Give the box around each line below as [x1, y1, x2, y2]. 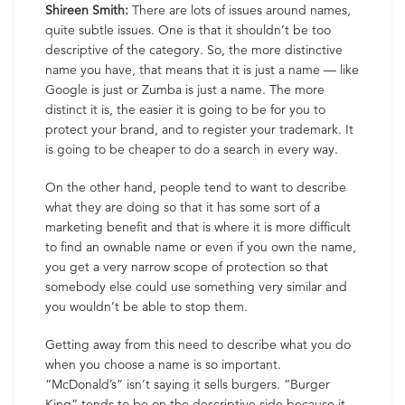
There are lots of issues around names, [128, 2, 351, 18]
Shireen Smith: [45, 2, 128, 18]
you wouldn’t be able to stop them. [45, 298, 248, 315]
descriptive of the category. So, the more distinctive [45, 42, 343, 58]
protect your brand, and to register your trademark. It [45, 121, 353, 137]
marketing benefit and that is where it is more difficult [45, 219, 351, 235]
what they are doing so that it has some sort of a [45, 199, 320, 215]
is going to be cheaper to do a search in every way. [45, 141, 338, 157]
